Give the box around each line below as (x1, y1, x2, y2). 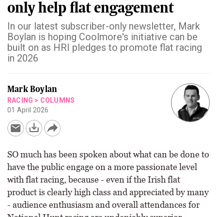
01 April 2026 (7, 106, 49, 114)
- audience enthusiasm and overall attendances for (7, 200, 200, 210)
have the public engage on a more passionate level (7, 162, 197, 172)
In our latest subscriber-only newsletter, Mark (7, 20, 200, 32)
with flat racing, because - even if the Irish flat (7, 174, 180, 185)
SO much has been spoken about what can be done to (7, 149, 209, 159)
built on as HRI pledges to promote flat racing (7, 42, 202, 53)
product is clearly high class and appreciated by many (7, 187, 209, 197)
